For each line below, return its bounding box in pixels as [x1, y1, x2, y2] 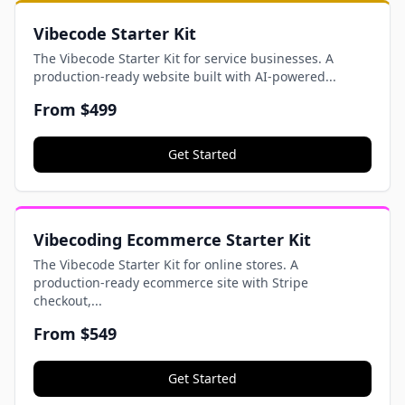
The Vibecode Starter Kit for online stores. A [33, 256, 298, 273]
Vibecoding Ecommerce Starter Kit [33, 229, 311, 250]
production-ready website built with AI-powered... [33, 68, 336, 85]
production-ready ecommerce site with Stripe [33, 274, 308, 291]
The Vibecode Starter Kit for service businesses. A [33, 50, 334, 67]
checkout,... [33, 292, 102, 309]
